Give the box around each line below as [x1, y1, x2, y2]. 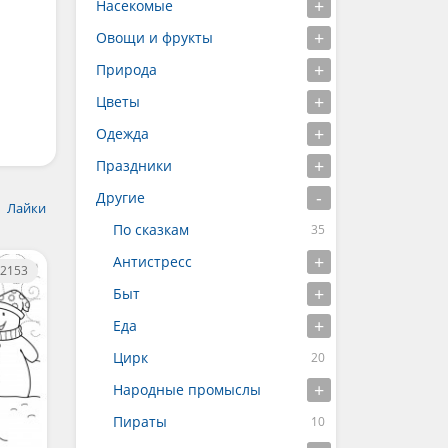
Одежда [96, 124, 149, 143]
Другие [96, 188, 145, 207]
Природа [96, 60, 157, 79]
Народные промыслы [113, 380, 261, 399]
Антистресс [113, 252, 192, 271]
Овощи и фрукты [96, 28, 213, 47]
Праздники [96, 156, 172, 175]
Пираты [113, 412, 167, 431]
